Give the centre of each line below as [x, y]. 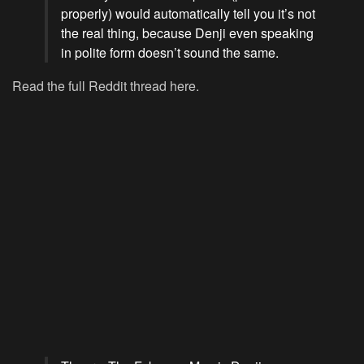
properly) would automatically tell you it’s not [188, 14]
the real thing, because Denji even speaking [187, 33]
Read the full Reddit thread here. [106, 86]
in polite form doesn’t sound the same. [170, 53]
